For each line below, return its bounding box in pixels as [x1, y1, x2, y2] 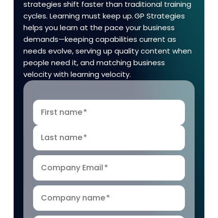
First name [41, 107, 82, 118]
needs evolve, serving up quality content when [23, 46, 192, 56]
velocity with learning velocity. [23, 69, 132, 80]
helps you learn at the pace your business [23, 22, 175, 33]
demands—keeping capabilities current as [23, 34, 176, 45]
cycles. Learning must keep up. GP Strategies [23, 11, 185, 21]
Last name [41, 132, 82, 144]
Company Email [41, 162, 103, 174]
